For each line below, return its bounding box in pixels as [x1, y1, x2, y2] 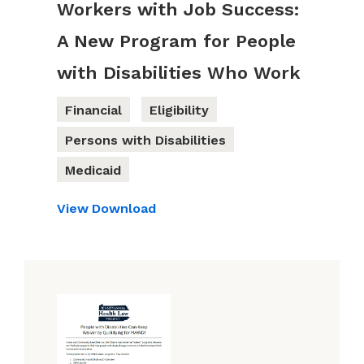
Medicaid [65, 162, 121, 179]
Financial [65, 102, 122, 119]
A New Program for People [57, 31, 296, 52]
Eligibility [149, 102, 209, 119]
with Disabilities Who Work [57, 63, 301, 84]
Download [92, 201, 156, 217]
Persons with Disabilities [65, 132, 226, 149]
